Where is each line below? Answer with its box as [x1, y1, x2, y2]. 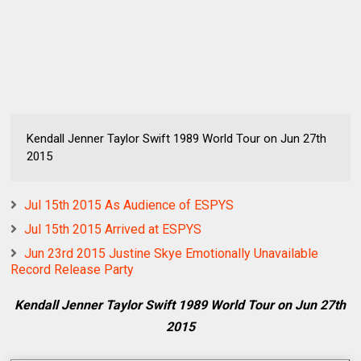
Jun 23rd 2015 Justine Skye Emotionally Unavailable [24, 246, 319, 262]
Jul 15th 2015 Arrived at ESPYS [24, 222, 202, 238]
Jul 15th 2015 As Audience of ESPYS [24, 197, 234, 214]
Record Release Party [10, 262, 135, 278]
